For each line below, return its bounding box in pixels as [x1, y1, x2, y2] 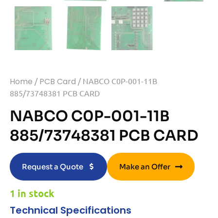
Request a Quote [22, 162, 83, 171]
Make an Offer [119, 162, 170, 171]
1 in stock [10, 186, 54, 200]
